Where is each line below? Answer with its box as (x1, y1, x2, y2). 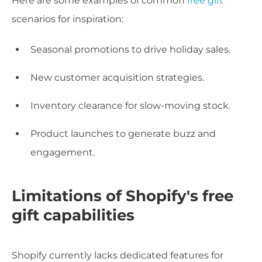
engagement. (30, 147, 95, 158)
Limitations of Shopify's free (12, 186, 233, 205)
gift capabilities (12, 205, 135, 225)
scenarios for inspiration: (12, 13, 123, 25)
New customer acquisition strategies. (30, 72, 204, 84)
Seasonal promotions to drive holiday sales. (30, 44, 230, 56)
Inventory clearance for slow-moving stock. (30, 100, 230, 112)
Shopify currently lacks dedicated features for (12, 249, 223, 261)
